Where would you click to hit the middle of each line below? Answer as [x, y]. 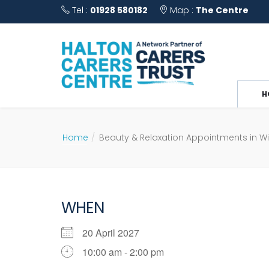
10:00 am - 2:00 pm [123, 252]
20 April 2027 [116, 233]
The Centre [222, 10]
